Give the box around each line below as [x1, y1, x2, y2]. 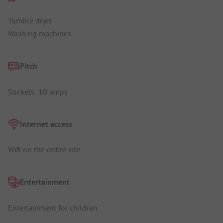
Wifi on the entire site [8, 144, 80, 155]
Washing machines [8, 28, 71, 38]
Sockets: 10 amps [8, 86, 68, 97]
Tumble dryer [8, 15, 52, 25]
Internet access [20, 118, 72, 129]
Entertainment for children [8, 202, 98, 213]
